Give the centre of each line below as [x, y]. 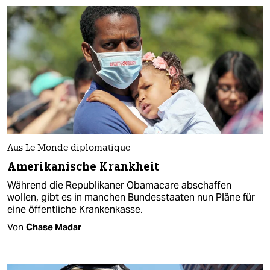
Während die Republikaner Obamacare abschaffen [119, 185]
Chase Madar [54, 227]
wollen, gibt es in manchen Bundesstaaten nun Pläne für [131, 197]
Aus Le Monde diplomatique [69, 148]
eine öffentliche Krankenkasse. [75, 209]
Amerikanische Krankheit [83, 166]
